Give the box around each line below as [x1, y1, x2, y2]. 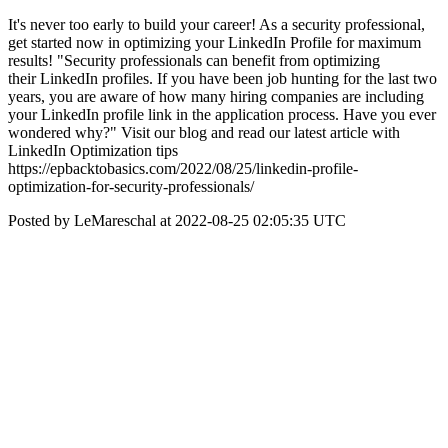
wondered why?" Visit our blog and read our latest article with [8, 124, 400, 141]
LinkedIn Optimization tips [8, 142, 178, 159]
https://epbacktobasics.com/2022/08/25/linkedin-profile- [8, 160, 358, 177]
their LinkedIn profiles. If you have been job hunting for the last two [8, 70, 437, 87]
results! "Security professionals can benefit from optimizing [8, 52, 380, 69]
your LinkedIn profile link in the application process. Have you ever [8, 106, 436, 123]
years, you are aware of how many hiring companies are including [8, 88, 424, 105]
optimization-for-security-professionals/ [8, 178, 254, 195]
